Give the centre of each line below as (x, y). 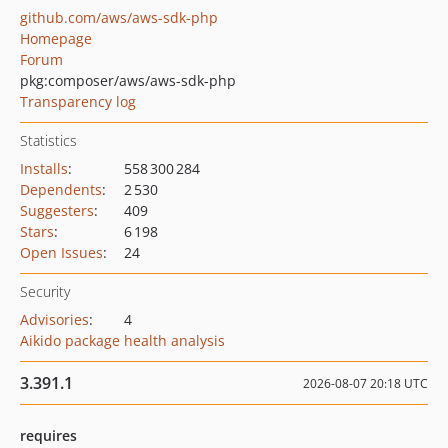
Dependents (61, 189)
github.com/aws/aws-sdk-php (119, 17)
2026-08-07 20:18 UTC (365, 383)
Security (45, 291)
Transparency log (78, 101)
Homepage (56, 38)
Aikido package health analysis (122, 340)
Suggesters (57, 210)
